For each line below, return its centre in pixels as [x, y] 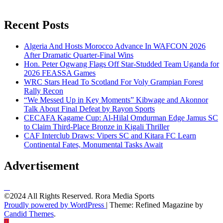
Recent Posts [36, 25]
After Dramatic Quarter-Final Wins [79, 55]
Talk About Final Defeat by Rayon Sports [89, 109]
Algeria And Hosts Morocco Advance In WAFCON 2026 [115, 46]
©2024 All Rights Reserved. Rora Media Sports [79, 196]
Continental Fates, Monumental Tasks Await [93, 144]
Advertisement [42, 166]
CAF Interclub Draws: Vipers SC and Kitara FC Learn [110, 135]
